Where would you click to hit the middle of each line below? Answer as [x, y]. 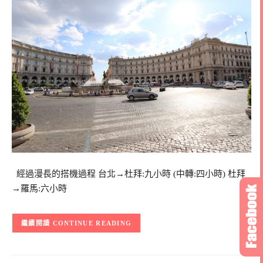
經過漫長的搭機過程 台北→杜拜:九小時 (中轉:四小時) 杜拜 [129, 173]
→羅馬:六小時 [39, 188]
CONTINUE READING [92, 223]
